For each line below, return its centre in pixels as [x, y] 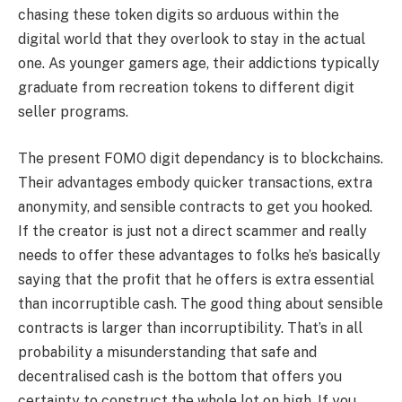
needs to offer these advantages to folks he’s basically [199, 255]
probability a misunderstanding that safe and [167, 352]
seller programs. [73, 112]
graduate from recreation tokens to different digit [186, 88]
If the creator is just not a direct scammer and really [192, 231]
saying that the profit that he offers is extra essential [196, 279]
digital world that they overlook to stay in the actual [192, 39]
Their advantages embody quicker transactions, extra [195, 182]
